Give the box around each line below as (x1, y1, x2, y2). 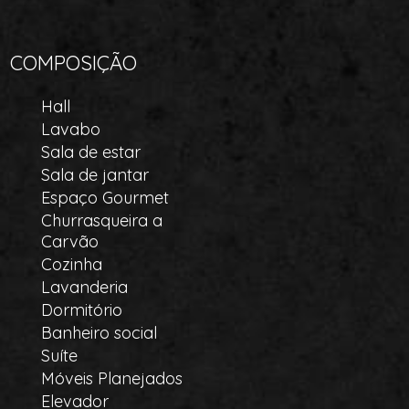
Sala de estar (41, 142, 142, 163)
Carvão (41, 231, 100, 252)
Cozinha (41, 254, 103, 275)
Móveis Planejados (41, 368, 184, 389)
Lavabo (41, 119, 101, 140)
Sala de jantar (41, 164, 150, 185)
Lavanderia (41, 277, 129, 298)
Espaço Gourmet (41, 187, 170, 208)
